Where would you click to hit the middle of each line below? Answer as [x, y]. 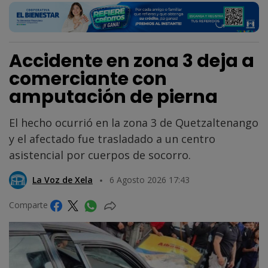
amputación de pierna [113, 97]
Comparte [30, 205]
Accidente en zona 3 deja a [132, 61]
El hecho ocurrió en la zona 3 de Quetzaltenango [134, 123]
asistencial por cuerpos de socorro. [100, 155]
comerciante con [88, 79]
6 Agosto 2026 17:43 [150, 179]
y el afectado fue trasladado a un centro [112, 139]
